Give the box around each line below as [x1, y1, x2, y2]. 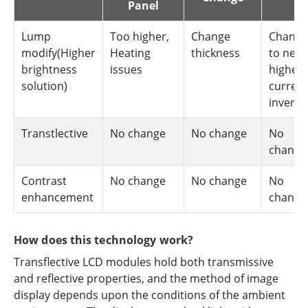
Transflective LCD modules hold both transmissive [14, 254, 274, 270]
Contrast [21, 173, 67, 189]
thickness [191, 45, 240, 61]
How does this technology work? [14, 232, 193, 248]
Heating [110, 45, 151, 61]
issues [110, 62, 142, 78]
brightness [21, 62, 77, 78]
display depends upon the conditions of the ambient [14, 287, 285, 303]
